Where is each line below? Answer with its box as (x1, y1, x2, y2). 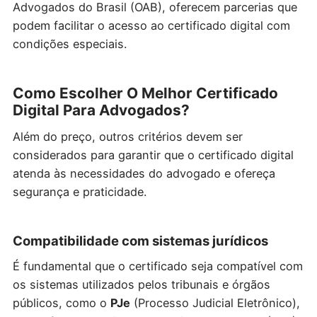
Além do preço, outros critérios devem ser (12, 129, 243, 144)
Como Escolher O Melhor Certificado (12, 84, 278, 103)
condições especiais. (12, 37, 127, 52)
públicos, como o (12, 296, 110, 311)
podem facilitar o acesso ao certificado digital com (12, 18, 290, 33)
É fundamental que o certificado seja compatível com (12, 259, 303, 274)
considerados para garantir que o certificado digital (12, 148, 294, 163)
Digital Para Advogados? (12, 101, 190, 120)
